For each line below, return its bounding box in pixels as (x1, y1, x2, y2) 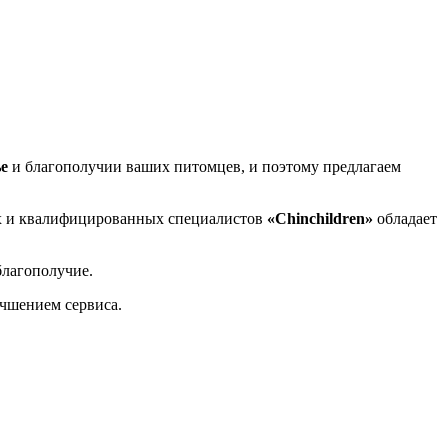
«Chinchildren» (267, 210, 373, 228)
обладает (373, 210, 437, 228)
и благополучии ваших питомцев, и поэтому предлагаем (8, 158, 401, 176)
